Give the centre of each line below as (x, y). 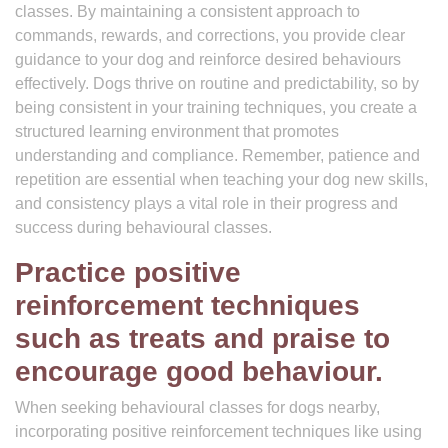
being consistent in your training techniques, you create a (216, 107)
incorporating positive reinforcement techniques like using (218, 431)
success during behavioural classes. (143, 227)
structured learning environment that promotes (177, 131)
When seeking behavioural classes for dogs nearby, (197, 407)
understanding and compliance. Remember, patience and (217, 155)
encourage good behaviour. (199, 371)
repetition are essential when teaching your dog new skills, (221, 179)
